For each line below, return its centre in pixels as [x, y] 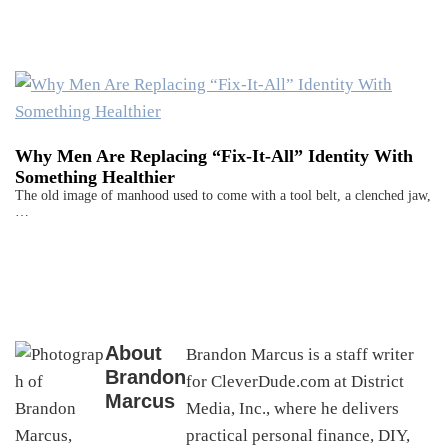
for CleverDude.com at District [295, 382]
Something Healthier [95, 177]
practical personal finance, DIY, [298, 436]
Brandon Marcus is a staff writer [300, 355]
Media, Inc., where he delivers [292, 409]
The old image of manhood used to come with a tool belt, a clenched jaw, [223, 196]
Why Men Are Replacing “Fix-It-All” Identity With [214, 156]
